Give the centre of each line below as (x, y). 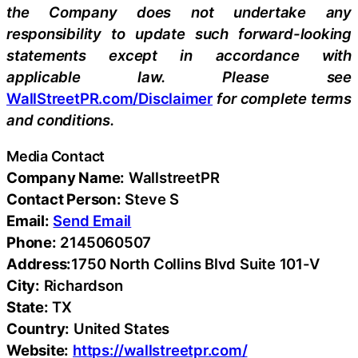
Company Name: (66, 177)
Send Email (92, 221)
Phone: (32, 242)
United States (120, 328)
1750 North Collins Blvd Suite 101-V (195, 264)
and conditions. (60, 119)
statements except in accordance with (179, 55)
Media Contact (56, 156)
